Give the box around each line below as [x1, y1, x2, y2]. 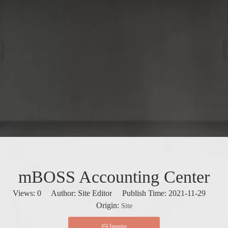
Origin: [96, 201, 121, 210]
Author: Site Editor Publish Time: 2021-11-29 [41, 189, 216, 197]
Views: [12, 189, 37, 197]
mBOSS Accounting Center [18, 167, 210, 186]
